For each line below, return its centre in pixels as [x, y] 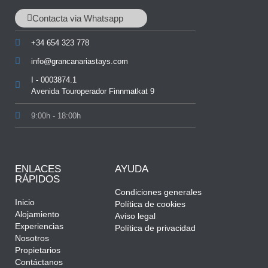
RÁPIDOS [37, 179]
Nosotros [32, 238]
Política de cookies [150, 204]
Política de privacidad [156, 228]
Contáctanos [39, 262]
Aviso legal [135, 216]
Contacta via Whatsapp [78, 18]
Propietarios [38, 250]
